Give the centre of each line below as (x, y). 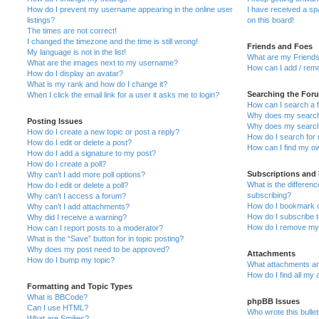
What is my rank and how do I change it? (97, 84)
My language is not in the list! (77, 52)
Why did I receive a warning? (77, 217)
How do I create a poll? (67, 163)
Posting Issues (55, 121)
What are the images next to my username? (103, 62)
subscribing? (269, 195)
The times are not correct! (72, 30)
